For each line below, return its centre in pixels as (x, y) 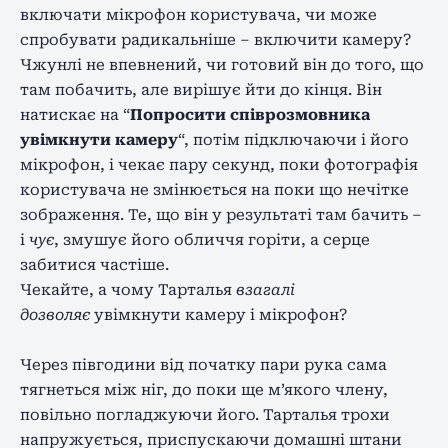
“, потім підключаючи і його (293, 139)
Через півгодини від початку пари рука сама (203, 364)
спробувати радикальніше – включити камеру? (215, 39)
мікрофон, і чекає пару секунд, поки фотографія (219, 164)
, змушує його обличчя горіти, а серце (212, 239)
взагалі (265, 289)
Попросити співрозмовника (250, 114)
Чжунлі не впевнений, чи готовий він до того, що (222, 64)
